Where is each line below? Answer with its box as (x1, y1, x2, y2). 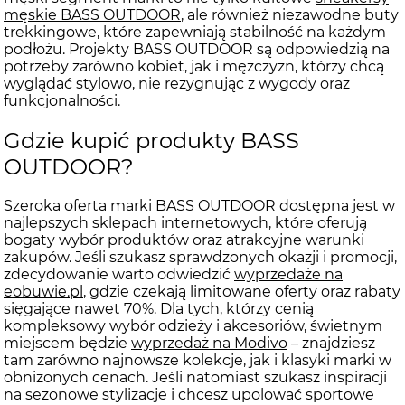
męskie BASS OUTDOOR (4, 5, 181, 24)
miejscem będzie (4, 334, 131, 353)
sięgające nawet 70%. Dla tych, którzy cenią (4, 300, 314, 318)
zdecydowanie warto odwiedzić (4, 266, 234, 284)
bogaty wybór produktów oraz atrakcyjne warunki (4, 231, 364, 250)
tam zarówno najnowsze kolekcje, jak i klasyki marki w (4, 352, 391, 370)
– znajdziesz (287, 334, 375, 353)
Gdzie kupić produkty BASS (4, 127, 299, 154)
